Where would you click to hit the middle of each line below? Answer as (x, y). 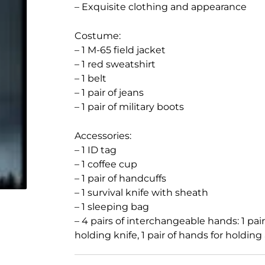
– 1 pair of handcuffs (120, 178)
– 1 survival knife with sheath (141, 193)
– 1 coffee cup (106, 164)
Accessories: (103, 136)
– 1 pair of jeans (109, 93)
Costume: (97, 36)
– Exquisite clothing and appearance (160, 7)
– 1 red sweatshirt (115, 64)
